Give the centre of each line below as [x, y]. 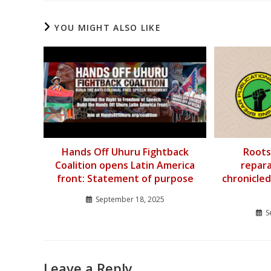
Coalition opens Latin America [125, 165]
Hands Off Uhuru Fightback [125, 152]
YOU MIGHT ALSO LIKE [108, 27]
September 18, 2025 [130, 200]
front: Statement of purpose [125, 179]
